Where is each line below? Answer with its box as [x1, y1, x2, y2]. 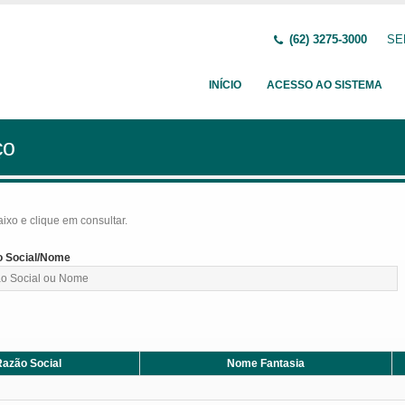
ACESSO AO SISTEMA [267, 79, 382, 91]
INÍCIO [209, 79, 241, 91]
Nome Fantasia [227, 357, 305, 370]
